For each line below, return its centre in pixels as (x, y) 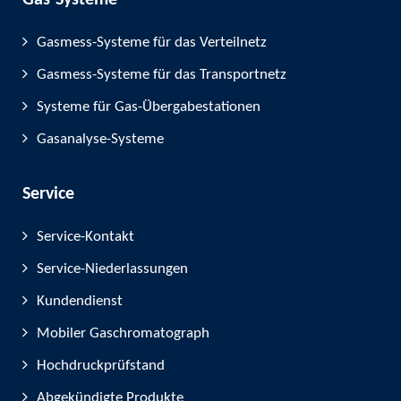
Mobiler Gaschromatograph (123, 333)
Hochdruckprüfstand (101, 366)
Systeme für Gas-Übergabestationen (149, 107)
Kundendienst (80, 301)
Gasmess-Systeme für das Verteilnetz (152, 43)
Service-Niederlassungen (112, 269)
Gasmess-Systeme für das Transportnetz (162, 75)
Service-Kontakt (85, 237)
